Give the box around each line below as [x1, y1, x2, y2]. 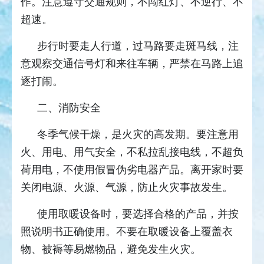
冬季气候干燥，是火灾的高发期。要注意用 [37, 128, 239, 141]
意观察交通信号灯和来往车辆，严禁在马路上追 [21, 58, 243, 70]
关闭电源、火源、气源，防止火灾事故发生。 [21, 181, 233, 194]
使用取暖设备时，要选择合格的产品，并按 [37, 208, 239, 220]
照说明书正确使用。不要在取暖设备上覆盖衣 [21, 226, 233, 238]
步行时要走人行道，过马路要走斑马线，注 [37, 40, 239, 52]
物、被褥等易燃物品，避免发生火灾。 [21, 243, 201, 256]
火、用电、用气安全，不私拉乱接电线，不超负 [21, 146, 243, 159]
